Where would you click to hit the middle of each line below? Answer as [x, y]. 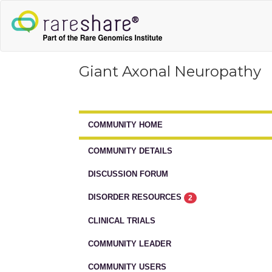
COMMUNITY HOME [125, 125]
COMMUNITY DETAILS [130, 151]
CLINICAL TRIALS [122, 220]
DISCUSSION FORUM [128, 174]
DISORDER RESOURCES [136, 197]
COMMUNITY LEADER [130, 243]
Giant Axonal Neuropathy [170, 71]
